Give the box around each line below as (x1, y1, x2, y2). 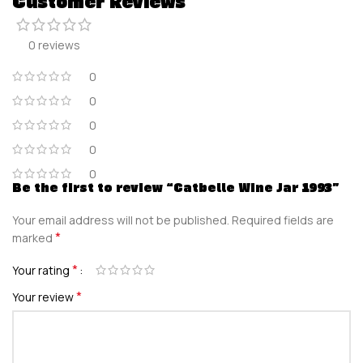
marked (12, 229, 55, 246)
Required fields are (232, 211, 334, 228)
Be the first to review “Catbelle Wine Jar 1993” (12, 178, 340, 195)
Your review (12, 288, 76, 305)
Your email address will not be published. (12, 211, 229, 228)
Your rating (12, 262, 72, 278)
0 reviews (28, 36, 80, 53)
